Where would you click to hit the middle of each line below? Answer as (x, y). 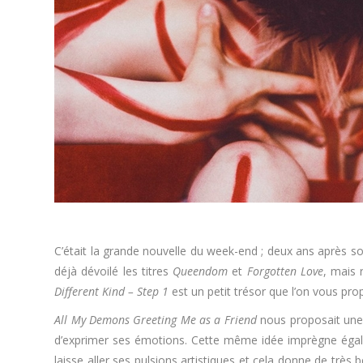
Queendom (201, 271)
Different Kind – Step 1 (112, 291)
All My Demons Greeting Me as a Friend (156, 320)
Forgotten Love (285, 271)
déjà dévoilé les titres (114, 271)
